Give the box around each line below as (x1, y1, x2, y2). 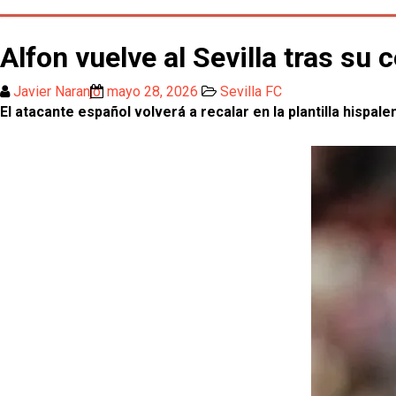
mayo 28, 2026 (107, 83, 198, 100)
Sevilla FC (220, 83, 282, 100)
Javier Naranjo (13, 83, 101, 100)
